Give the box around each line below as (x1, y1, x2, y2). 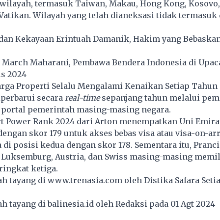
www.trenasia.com (47, 175, 122, 186)
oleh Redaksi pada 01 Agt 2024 (93, 199, 219, 209)
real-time (64, 93, 100, 103)
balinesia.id (47, 199, 94, 209)
